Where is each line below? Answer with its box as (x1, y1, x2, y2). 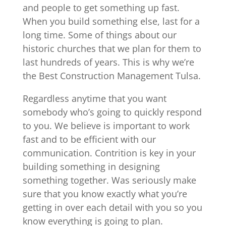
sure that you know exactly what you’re (22, 187, 187, 200)
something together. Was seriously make (22, 174, 196, 186)
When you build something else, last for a (22, 15, 200, 27)
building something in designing (22, 160, 160, 173)
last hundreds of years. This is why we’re (22, 55, 194, 68)
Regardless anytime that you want (22, 92, 166, 104)
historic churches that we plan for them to (22, 42, 201, 54)
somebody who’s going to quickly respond (22, 105, 202, 118)
